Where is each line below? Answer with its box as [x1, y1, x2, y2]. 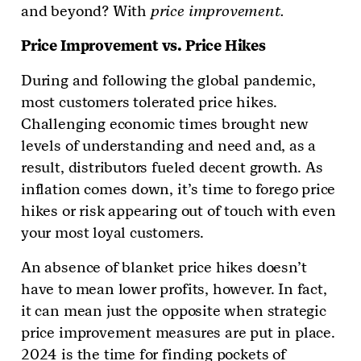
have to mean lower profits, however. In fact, [21, 280, 327, 299]
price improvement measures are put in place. [21, 323, 335, 342]
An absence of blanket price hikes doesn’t [21, 258, 307, 277]
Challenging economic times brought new [21, 114, 309, 134]
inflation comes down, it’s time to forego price [21, 180, 336, 199]
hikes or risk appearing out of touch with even [21, 201, 336, 221]
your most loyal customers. [21, 223, 209, 243]
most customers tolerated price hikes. [21, 93, 278, 112]
